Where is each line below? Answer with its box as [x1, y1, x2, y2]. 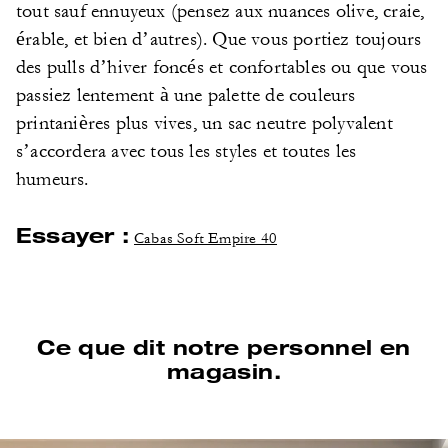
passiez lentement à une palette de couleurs [16, 84, 356, 106]
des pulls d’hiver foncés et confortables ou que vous [16, 56, 428, 78]
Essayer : [16, 222, 129, 247]
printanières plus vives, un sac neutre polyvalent [16, 112, 393, 134]
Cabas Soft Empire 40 [134, 229, 278, 248]
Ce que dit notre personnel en [37, 334, 411, 359]
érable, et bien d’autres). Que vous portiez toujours [16, 28, 422, 50]
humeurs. [16, 168, 89, 190]
